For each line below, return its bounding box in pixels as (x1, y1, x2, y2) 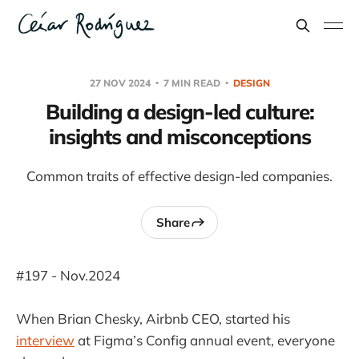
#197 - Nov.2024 (16, 267, 120, 284)
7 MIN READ (160, 77, 223, 89)
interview (16, 332, 75, 349)
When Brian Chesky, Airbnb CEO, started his (16, 310, 290, 328)
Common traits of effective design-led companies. (26, 167, 333, 184)
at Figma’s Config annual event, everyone (75, 332, 335, 349)
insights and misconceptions (48, 123, 311, 150)
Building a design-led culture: (45, 99, 314, 125)
